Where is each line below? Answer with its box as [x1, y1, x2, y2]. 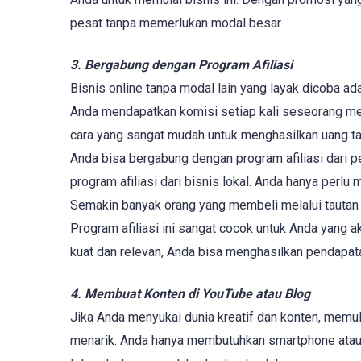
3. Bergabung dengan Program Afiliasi [70, 56, 293, 73]
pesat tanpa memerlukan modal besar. [70, 15, 283, 31]
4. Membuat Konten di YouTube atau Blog [70, 286, 310, 301]
